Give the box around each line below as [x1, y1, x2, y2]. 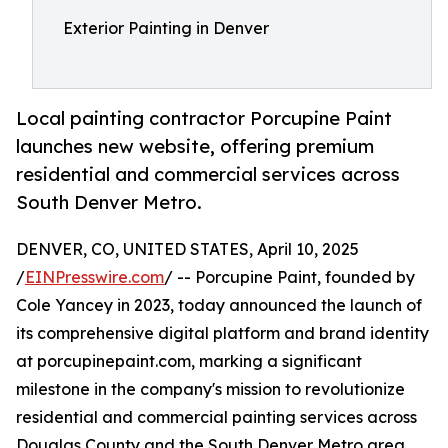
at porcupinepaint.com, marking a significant [16, 351, 362, 372]
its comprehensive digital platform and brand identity [16, 323, 429, 344]
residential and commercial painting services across [16, 407, 417, 428]
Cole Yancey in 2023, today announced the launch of [16, 295, 422, 316]
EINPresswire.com [25, 267, 164, 288]
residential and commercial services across [16, 163, 400, 186]
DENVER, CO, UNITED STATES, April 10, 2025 [16, 239, 359, 260]
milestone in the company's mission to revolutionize [16, 379, 405, 400]
